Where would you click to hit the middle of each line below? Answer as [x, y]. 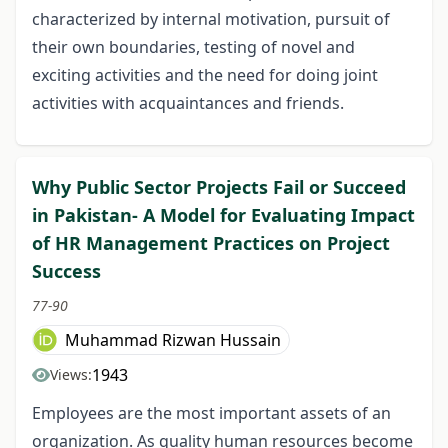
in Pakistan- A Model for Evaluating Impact [223, 214]
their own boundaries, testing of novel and [193, 46]
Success [66, 270]
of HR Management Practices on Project [211, 242]
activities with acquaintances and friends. [188, 102]
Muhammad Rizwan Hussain [173, 339]
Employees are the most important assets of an [211, 412]
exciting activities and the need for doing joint [205, 74]
